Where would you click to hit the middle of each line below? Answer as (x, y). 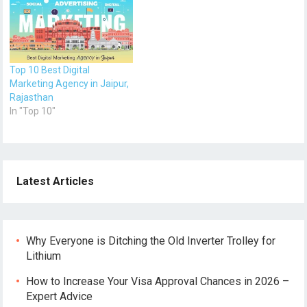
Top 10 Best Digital (50, 70)
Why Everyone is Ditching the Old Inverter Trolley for (151, 241)
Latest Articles (56, 182)
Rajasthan (32, 98)
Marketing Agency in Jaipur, (70, 84)
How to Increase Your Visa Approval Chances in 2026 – (158, 282)
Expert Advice (60, 297)
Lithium (44, 256)
